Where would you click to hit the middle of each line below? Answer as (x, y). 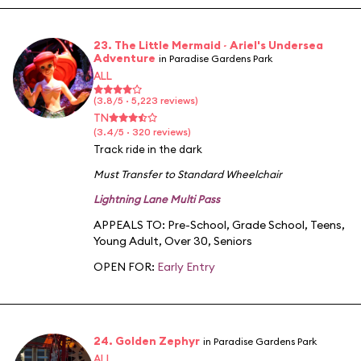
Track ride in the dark (148, 149)
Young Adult (126, 241)
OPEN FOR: (125, 266)
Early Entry (186, 266)
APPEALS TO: (131, 224)
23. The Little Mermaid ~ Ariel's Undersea (208, 45)
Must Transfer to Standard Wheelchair (188, 174)
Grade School (268, 224)
